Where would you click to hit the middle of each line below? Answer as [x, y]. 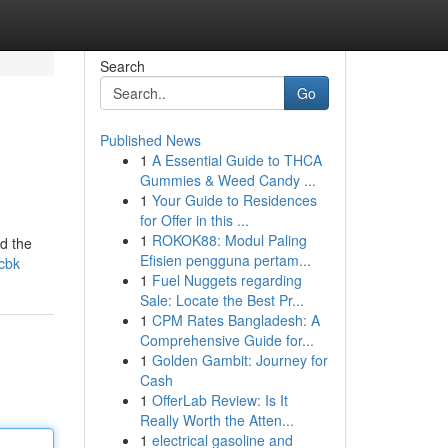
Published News [150, 140]
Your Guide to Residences [234, 200]
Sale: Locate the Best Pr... [221, 300]
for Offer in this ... [194, 220]
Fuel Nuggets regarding [226, 280]
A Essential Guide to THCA [236, 160]
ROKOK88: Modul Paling [229, 240]
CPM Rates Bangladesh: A [235, 320]
